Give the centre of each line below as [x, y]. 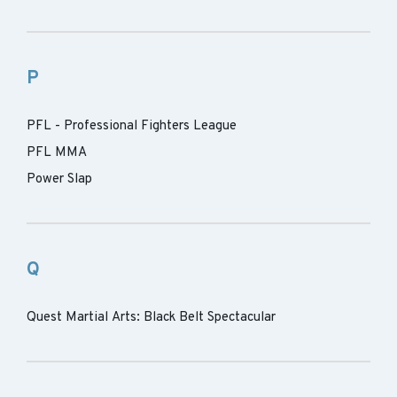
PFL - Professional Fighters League [132, 126]
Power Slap [59, 179]
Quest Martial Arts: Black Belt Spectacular [151, 318]
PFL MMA [57, 153]
